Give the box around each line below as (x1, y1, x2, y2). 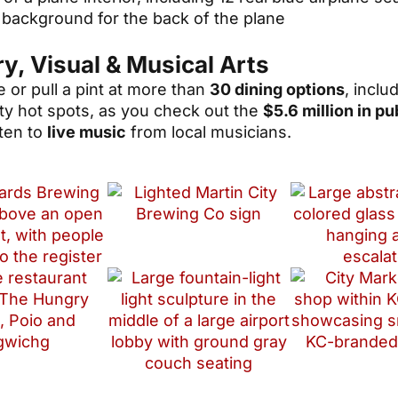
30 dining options (210, 80, 345, 99)
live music (47, 123, 126, 142)
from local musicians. (126, 123, 291, 142)
